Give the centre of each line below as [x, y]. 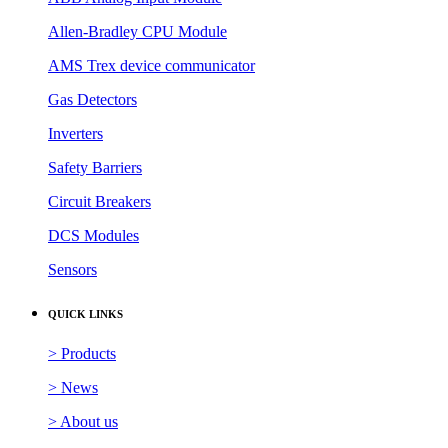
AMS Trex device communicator [151, 65]
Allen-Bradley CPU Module [137, 31]
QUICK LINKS [85, 313]
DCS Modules [93, 235]
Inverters [75, 133]
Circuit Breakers [99, 201]
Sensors [72, 269]
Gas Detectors [92, 99]
